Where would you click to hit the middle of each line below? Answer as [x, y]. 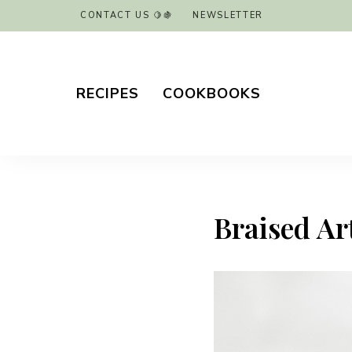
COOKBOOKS [212, 93]
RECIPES [108, 93]
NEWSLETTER [228, 15]
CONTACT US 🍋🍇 [127, 15]
